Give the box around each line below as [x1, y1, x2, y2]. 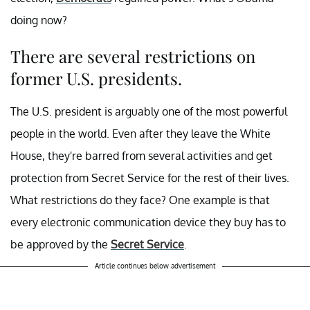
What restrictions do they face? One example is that [10, 192, 270, 207]
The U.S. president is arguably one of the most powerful [10, 104, 287, 118]
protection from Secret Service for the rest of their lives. [10, 170, 289, 185]
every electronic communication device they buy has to [10, 215, 286, 229]
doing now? [10, 12, 67, 27]
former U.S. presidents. [10, 66, 182, 89]
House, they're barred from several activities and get [10, 148, 273, 163]
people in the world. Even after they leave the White [10, 126, 271, 140]
